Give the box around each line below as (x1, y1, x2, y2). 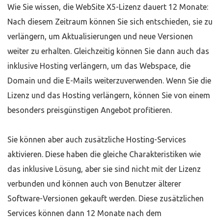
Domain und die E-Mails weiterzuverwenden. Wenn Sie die (7, 76, 211, 85)
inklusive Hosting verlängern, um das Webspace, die (7, 61, 191, 70)
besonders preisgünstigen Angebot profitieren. (7, 106, 176, 114)
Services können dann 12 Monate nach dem (7, 209, 162, 218)
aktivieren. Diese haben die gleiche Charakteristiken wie (7, 150, 201, 159)
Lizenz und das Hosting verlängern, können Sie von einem (7, 91, 210, 100)
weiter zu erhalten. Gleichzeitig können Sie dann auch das (7, 47, 209, 55)
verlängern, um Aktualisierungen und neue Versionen (7, 32, 193, 41)
